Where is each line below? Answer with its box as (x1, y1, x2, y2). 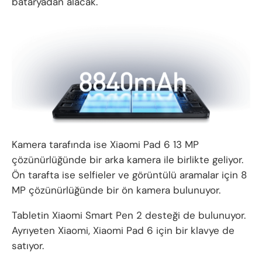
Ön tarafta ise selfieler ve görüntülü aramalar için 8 (12, 168, 247, 181)
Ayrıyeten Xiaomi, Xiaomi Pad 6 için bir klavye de (12, 223, 235, 237)
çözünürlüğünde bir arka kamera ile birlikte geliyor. (12, 153, 243, 166)
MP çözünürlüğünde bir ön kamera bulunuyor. (12, 183, 220, 196)
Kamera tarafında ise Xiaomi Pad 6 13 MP (12, 137, 199, 151)
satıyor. (12, 239, 44, 252)
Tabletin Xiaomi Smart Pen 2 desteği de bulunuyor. (12, 208, 246, 222)
